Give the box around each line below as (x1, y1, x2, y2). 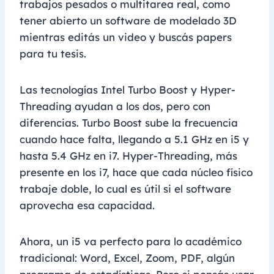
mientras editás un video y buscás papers (20, 31, 232, 44)
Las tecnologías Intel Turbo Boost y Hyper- (20, 83, 235, 97)
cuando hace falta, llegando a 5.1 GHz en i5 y (20, 133, 249, 146)
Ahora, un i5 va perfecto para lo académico (20, 235, 242, 248)
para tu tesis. (20, 47, 86, 61)
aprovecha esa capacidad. (20, 199, 155, 212)
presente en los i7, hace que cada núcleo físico (20, 166, 253, 179)
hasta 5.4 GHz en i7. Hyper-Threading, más (20, 149, 237, 163)
